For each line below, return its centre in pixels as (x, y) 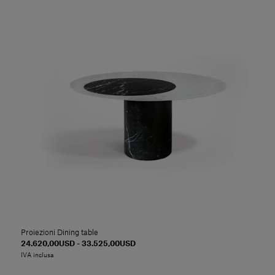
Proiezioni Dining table (60, 233)
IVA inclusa (37, 256)
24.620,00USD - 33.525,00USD (78, 244)
